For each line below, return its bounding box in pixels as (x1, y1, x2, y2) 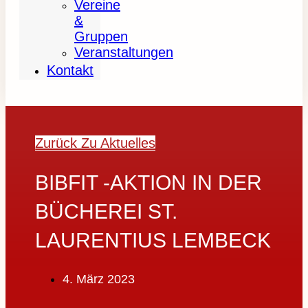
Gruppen (74, 29, 128, 44)
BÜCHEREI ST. (35, 200, 178, 223)
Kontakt (47, 63, 93, 78)
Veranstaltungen (74, 45, 173, 60)
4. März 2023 (63, 272, 135, 286)
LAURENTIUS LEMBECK (35, 229, 272, 252)
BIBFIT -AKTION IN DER (35, 171, 263, 195)
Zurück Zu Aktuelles (35, 135, 156, 151)
